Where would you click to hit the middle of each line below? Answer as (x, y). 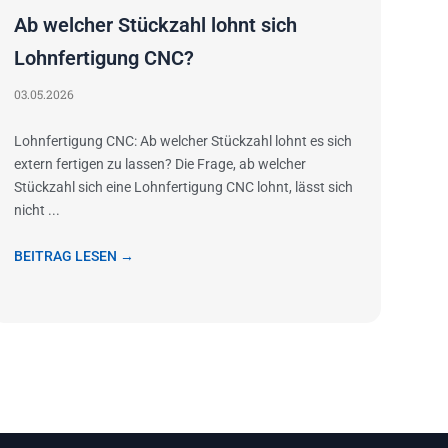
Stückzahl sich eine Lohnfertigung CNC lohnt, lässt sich (184, 187)
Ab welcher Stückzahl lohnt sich (156, 25)
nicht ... (37, 210)
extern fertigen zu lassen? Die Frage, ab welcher (160, 164)
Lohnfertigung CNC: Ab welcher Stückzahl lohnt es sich (183, 141)
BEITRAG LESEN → (74, 256)
